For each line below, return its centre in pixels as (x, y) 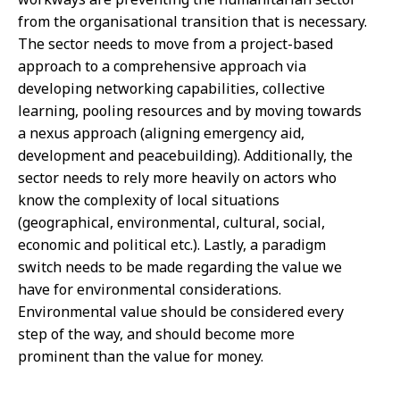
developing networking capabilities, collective (171, 89)
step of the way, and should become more (156, 334)
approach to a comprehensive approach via (162, 67)
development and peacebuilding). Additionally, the (185, 156)
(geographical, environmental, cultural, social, (171, 223)
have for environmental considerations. (150, 290)
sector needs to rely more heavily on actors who (177, 178)
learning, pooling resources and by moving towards (190, 111)
